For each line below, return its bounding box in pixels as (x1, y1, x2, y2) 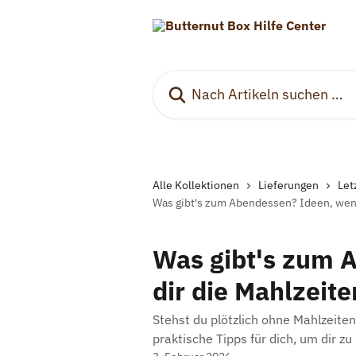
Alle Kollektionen (153, 178, 239, 192)
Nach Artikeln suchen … (152, 71, 287, 87)
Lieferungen (258, 178, 319, 192)
